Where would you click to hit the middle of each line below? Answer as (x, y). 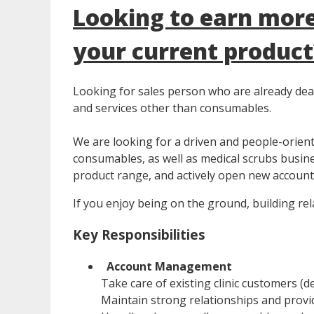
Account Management (169, 266)
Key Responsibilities (139, 234)
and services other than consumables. (172, 108)
